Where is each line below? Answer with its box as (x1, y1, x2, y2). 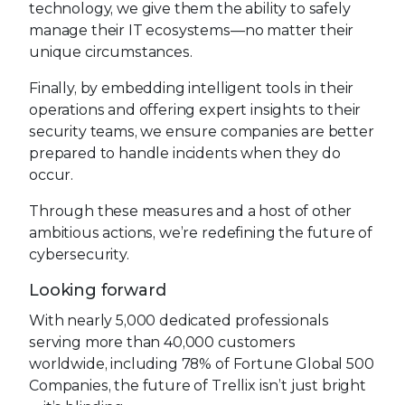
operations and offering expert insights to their (29, 101, 362, 118)
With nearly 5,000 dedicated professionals (29, 312, 329, 329)
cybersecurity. (29, 246, 129, 263)
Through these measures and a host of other (29, 202, 353, 220)
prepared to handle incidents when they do (29, 145, 341, 162)
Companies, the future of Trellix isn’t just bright (29, 377, 366, 394)
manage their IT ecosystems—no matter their (29, 22, 354, 39)
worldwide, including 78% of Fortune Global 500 (29, 355, 374, 372)
